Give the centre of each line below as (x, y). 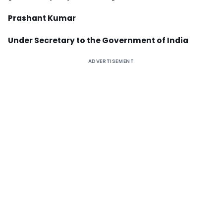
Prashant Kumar (42, 18)
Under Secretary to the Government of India (98, 41)
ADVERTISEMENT (111, 61)
